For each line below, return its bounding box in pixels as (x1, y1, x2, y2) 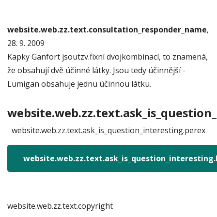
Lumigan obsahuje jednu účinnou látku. (7, 78, 151, 89)
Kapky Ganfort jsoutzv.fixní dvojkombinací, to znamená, (7, 51, 208, 62)
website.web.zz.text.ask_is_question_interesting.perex (12, 125, 205, 136)
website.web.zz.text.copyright (7, 201, 113, 211)
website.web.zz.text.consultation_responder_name (7, 24, 207, 35)
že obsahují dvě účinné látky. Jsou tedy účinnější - (7, 65, 186, 76)
